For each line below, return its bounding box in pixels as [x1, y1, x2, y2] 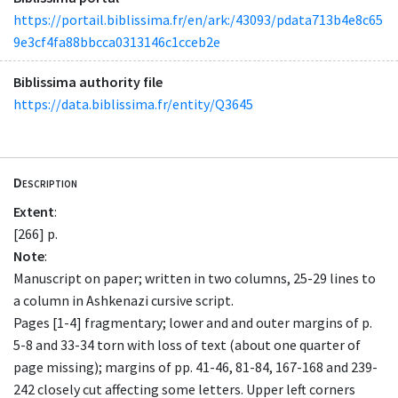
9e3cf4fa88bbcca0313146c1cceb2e [13, 32, 220, 51]
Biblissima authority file [13, 72, 163, 91]
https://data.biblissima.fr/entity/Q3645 [13, 94, 253, 113]
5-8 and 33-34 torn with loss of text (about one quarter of [13, 336, 361, 354]
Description [13, 173, 77, 192]
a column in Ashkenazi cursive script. [13, 291, 234, 310]
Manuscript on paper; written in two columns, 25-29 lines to [13, 269, 376, 288]
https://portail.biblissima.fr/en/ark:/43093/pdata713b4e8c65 [13, 10, 383, 28]
